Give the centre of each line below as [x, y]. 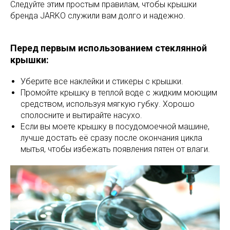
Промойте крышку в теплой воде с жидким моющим [119, 93]
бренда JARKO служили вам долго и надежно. [98, 16]
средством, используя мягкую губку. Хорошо [108, 104]
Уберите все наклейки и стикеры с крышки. [102, 82]
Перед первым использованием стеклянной [109, 48]
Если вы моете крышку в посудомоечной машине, [115, 127]
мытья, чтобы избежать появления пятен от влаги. [115, 149]
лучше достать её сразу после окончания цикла [111, 138]
